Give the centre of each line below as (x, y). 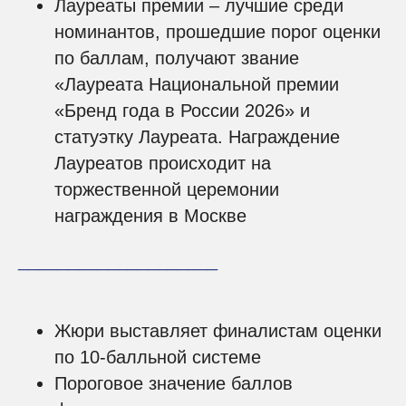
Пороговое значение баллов (174, 383)
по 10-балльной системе (158, 357)
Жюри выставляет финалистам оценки (218, 331)
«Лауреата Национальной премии (197, 84)
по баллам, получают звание (177, 58)
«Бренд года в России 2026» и (182, 111)
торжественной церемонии (167, 189)
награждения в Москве (150, 216)
